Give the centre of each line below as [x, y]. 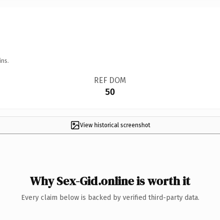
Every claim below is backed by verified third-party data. [110, 197]
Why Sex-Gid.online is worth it [110, 181]
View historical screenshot [115, 125]
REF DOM [110, 80]
